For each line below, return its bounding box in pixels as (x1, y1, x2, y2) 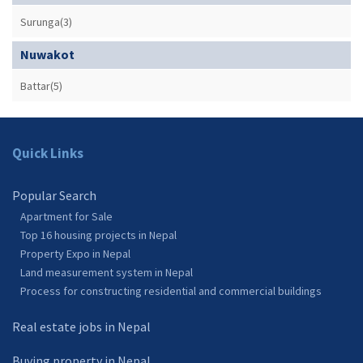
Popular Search (12, 187, 96, 203)
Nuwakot (20, 46, 75, 62)
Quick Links (12, 144, 83, 162)
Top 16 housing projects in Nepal (20, 228, 177, 242)
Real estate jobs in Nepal (12, 318, 151, 335)
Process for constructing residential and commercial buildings (20, 284, 322, 298)
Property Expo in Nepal (20, 246, 130, 261)
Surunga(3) (20, 15, 72, 29)
